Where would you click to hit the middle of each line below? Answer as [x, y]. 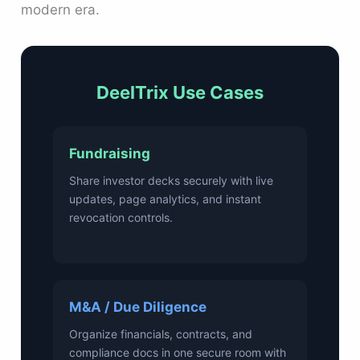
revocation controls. [121, 218]
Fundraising [110, 154]
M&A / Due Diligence [138, 307]
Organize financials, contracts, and [161, 333]
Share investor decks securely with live [172, 181]
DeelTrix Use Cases [180, 93]
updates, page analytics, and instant [166, 199]
